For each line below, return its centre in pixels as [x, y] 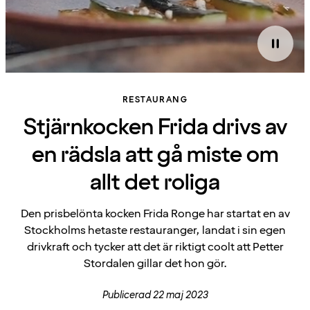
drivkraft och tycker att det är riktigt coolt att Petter [155, 247]
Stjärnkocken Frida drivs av [155, 128]
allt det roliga [155, 183]
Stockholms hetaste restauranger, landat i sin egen [155, 230]
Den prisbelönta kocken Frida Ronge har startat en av [155, 214]
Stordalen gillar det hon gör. [155, 264]
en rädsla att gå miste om [155, 155]
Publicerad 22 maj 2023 [155, 295]
